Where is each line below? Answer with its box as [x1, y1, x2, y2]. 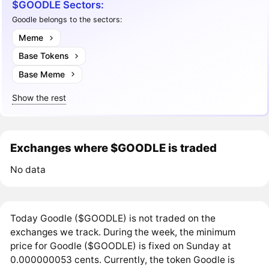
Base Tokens [18, 50, 68, 61]
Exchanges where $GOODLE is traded [10, 141, 217, 155]
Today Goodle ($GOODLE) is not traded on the [10, 212, 216, 224]
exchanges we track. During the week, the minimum [10, 226, 236, 238]
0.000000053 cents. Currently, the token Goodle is [10, 253, 235, 265]
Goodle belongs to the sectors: [12, 14, 122, 24]
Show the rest [12, 92, 67, 103]
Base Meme [18, 68, 65, 79]
